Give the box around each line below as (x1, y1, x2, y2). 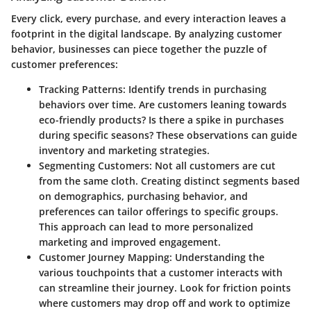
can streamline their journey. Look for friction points (39, 280, 291, 294)
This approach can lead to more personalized (39, 219, 253, 233)
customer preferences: (11, 57, 118, 71)
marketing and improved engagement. (39, 235, 221, 249)
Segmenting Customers (39, 158, 149, 172)
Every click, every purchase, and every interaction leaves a (11, 11, 286, 25)
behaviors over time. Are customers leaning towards (39, 97, 287, 111)
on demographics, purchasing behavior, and (39, 189, 248, 203)
